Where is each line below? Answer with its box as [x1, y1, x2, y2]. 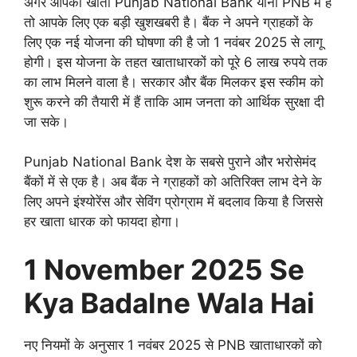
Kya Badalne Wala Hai [24, 285, 315, 320]
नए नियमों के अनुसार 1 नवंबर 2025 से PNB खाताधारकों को [24, 336, 322, 353]
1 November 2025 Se [24, 252, 304, 286]
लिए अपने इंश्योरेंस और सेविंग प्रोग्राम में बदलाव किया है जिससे [24, 194, 323, 210]
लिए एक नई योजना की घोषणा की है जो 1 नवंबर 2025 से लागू [24, 33, 323, 50]
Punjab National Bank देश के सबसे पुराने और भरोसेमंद [24, 154, 316, 171]
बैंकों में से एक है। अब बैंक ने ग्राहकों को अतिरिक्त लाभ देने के [24, 174, 322, 190]
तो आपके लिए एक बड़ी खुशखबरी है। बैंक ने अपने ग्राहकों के [24, 14, 313, 30]
